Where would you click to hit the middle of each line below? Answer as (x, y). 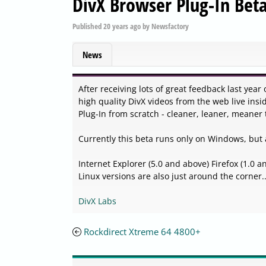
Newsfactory (170, 26)
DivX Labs (97, 201)
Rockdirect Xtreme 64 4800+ (142, 232)
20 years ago (122, 26)
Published (88, 26)
